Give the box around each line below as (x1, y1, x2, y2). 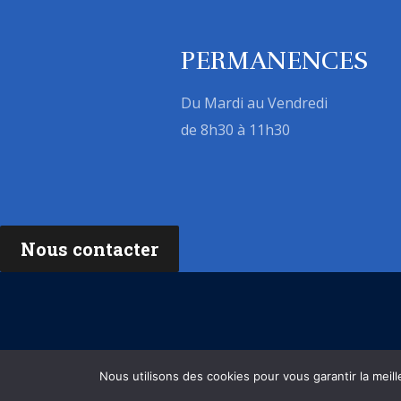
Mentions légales (120, 368, 249, 388)
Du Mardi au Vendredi (180, 93, 328, 114)
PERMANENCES (180, 46, 368, 77)
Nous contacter (21, 236, 158, 260)
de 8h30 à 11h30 (180, 120, 290, 141)
